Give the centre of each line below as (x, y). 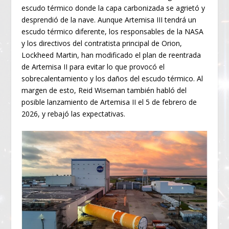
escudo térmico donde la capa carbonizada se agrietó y (113, 8)
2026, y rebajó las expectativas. (74, 114)
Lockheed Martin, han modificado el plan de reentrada (111, 55)
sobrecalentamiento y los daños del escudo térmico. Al (112, 79)
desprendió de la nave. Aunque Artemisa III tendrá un (109, 20)
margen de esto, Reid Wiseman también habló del (104, 90)
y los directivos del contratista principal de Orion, (102, 43)
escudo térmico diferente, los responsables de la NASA (113, 32)
